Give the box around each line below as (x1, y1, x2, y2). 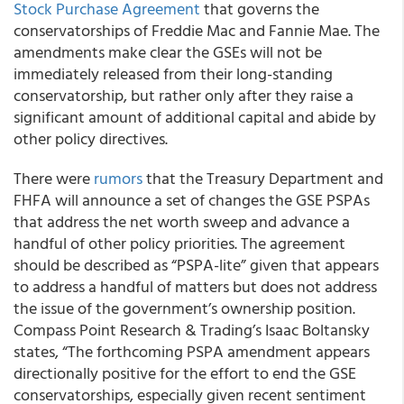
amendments (14, 40, 108, 64)
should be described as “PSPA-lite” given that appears (14, 252, 379, 277)
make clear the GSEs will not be (108, 40, 322, 64)
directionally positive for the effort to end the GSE (14, 361, 356, 385)
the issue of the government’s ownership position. (14, 296, 355, 320)
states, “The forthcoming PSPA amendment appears (14, 339, 370, 363)
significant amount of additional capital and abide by (14, 105, 376, 129)
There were (14, 166, 94, 190)
